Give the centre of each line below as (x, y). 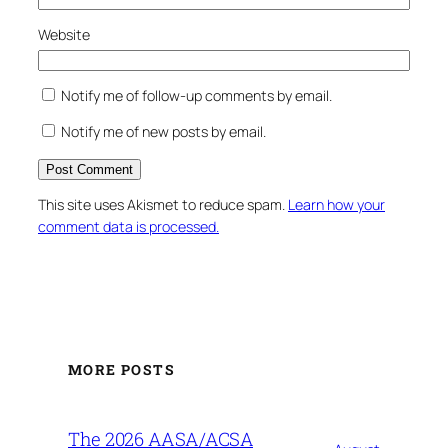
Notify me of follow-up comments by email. (196, 96)
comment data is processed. (128, 226)
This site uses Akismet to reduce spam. (163, 204)
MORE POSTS (121, 370)
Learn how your (336, 204)
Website (64, 35)
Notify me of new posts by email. (163, 132)
